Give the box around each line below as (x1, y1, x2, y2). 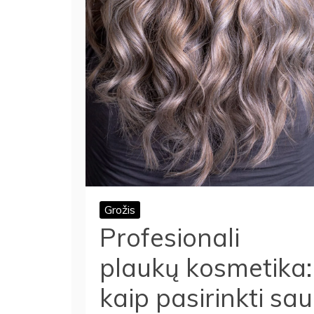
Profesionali (100, 221, 240, 253)
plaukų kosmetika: (100, 251, 312, 283)
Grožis (104, 202, 135, 217)
